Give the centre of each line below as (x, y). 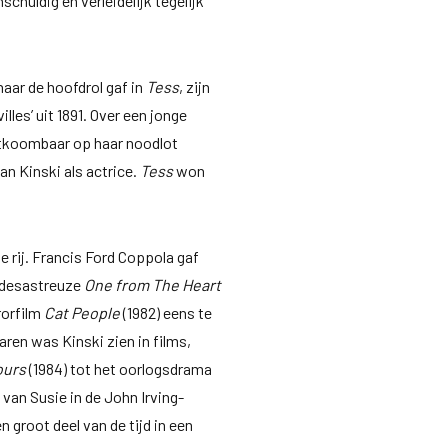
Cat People (82, 312)
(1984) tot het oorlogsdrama (119, 368)
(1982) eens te (166, 312)
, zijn (195, 86)
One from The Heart (153, 284)
